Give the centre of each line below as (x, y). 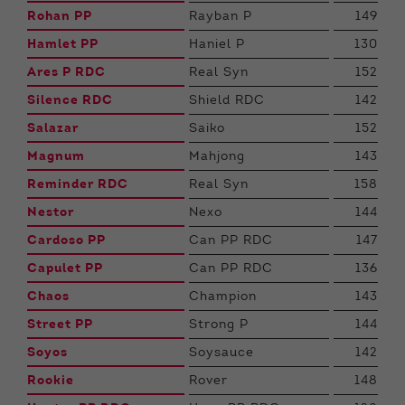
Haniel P (217, 45)
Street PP (60, 325)
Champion (223, 297)
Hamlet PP (63, 45)
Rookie (51, 381)
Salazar (53, 129)
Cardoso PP (66, 241)
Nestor (51, 213)
